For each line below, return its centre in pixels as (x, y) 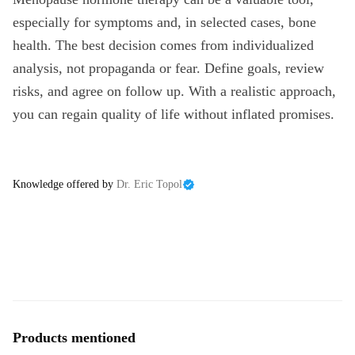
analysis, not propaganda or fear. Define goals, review (168, 68)
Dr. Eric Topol (149, 184)
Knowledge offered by (63, 184)
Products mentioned (74, 338)
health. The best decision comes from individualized (163, 45)
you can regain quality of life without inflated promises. (174, 114)
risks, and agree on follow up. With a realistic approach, (174, 91)
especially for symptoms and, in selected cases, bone (164, 22)
